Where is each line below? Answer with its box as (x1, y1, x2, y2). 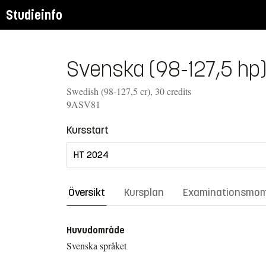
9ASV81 (66, 97, 100, 110)
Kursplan (124, 185, 164, 199)
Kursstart (66, 123, 109, 137)
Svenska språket (66, 239, 126, 252)
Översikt (68, 185, 105, 199)
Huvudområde (66, 224, 125, 236)
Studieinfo (6, 7, 62, 23)
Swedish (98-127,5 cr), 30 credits (66, 84, 191, 97)
